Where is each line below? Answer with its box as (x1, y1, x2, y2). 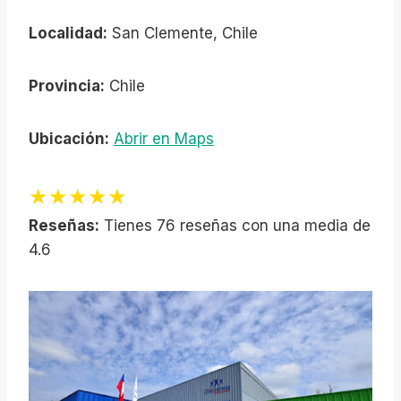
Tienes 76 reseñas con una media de (99, 217, 371, 235)
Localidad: (29, 24, 107, 42)
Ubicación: (29, 130, 109, 148)
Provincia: (29, 77, 105, 95)
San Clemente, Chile (107, 24, 258, 42)
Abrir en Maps (114, 130, 214, 148)
